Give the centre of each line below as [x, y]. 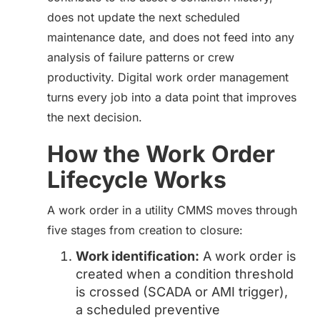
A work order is [248, 256]
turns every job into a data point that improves [172, 97]
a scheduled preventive [148, 310]
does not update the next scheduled [144, 17]
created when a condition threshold [185, 274]
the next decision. [95, 117]
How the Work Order [161, 154]
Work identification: [137, 256]
